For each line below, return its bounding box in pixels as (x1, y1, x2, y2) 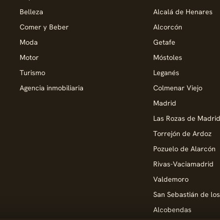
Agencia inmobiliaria (20, 83, 83, 92)
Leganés (153, 68, 179, 77)
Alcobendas (153, 205, 192, 214)
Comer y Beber (20, 22, 69, 31)
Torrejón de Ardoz (153, 129, 212, 138)
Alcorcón (153, 22, 182, 31)
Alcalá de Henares (153, 7, 213, 16)
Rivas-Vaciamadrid (153, 159, 214, 168)
